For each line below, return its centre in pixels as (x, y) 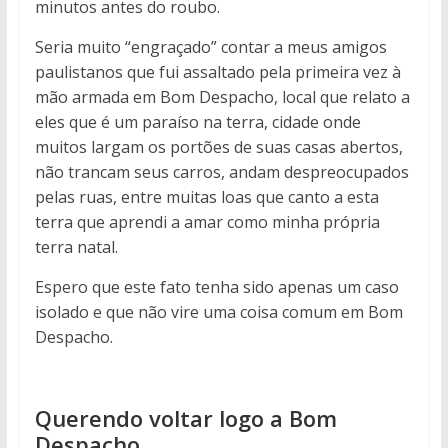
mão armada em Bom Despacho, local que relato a (222, 97)
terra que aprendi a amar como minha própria (207, 222)
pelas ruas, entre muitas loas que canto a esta (206, 197)
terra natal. (76, 247)
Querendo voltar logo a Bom (185, 418)
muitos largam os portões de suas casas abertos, (218, 147)
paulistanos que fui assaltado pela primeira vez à (217, 72)
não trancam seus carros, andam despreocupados (221, 172)
